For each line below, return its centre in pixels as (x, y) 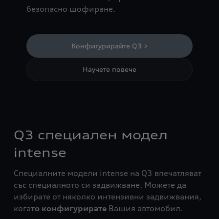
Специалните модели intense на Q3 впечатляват (108, 173)
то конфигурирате (70, 208)
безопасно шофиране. (71, 9)
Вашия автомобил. (146, 208)
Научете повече (109, 69)
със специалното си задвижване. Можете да (100, 185)
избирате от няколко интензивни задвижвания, (108, 196)
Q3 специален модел (91, 135)
